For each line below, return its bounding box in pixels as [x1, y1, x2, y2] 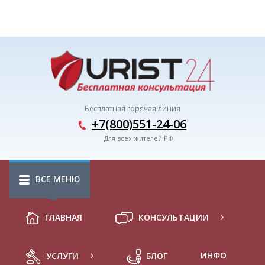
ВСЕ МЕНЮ [35, 173, 80, 185]
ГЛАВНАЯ [44, 211, 82, 223]
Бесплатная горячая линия [85, 104, 180, 114]
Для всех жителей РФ [104, 133, 174, 143]
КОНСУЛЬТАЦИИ [138, 211, 209, 223]
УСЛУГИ [46, 250, 79, 261]
